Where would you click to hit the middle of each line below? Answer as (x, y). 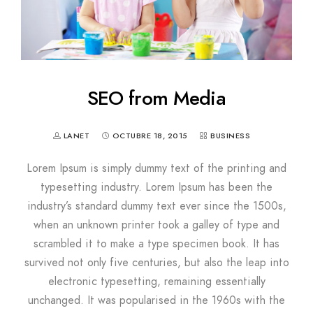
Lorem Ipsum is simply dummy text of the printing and (156, 168)
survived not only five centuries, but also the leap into (156, 262)
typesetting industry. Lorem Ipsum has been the (156, 187)
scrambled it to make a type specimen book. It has (156, 243)
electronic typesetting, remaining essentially (156, 281)
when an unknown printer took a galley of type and (156, 225)
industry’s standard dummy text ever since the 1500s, (156, 206)
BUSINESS (231, 136)
